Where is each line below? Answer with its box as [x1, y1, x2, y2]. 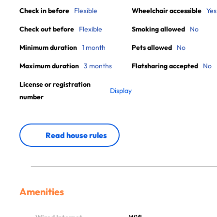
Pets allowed [132, 43, 172, 52]
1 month [82, 43, 106, 52]
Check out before [19, 25, 74, 33]
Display [110, 86, 132, 95]
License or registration [19, 80, 91, 89]
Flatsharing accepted [132, 62, 198, 70]
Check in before [19, 6, 69, 15]
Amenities [19, 186, 64, 198]
